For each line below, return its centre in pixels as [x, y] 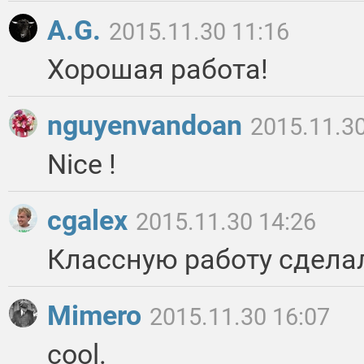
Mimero [97, 316]
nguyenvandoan [148, 126]
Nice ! [82, 165]
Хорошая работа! [158, 69]
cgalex [91, 221]
